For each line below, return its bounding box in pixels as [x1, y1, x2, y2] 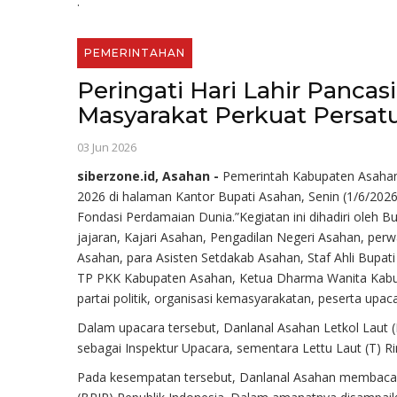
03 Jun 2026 [77, 138, 136, 155]
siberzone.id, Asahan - [77, 167, 222, 184]
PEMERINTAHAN [84, 46, 185, 60]
